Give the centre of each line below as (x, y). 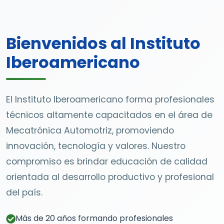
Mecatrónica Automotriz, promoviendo (90, 130)
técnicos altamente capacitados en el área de (109, 115)
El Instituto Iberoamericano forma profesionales (110, 99)
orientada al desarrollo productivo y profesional (110, 177)
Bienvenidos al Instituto (103, 43)
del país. (24, 192)
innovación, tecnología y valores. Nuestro (96, 146)
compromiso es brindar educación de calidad (107, 161)
